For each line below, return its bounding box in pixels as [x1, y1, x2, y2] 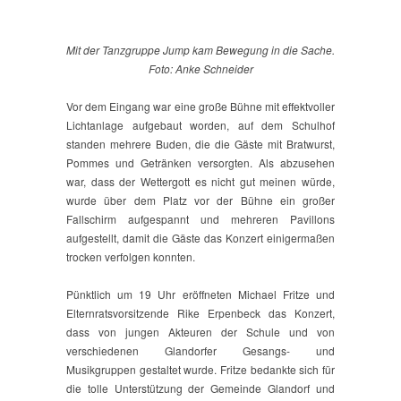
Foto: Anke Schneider [148, 61, 253, 77]
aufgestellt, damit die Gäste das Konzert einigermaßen [66, 230, 335, 246]
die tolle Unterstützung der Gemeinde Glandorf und [66, 380, 335, 397]
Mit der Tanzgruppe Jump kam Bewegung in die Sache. [66, 42, 335, 58]
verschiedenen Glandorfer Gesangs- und [66, 343, 335, 359]
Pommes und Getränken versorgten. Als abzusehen [66, 155, 335, 171]
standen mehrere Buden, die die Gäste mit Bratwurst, [66, 136, 335, 152]
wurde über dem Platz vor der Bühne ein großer [66, 192, 335, 209]
